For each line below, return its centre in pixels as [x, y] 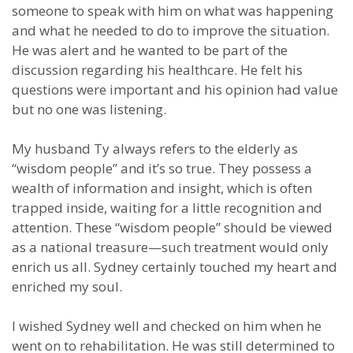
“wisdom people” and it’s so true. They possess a [162, 168]
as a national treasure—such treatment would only [170, 247]
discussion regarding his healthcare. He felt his [157, 70]
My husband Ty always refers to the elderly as [155, 149]
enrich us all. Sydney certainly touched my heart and [175, 267]
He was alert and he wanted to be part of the [150, 50]
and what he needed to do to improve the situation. [171, 30]
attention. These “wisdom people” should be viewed [172, 227]
